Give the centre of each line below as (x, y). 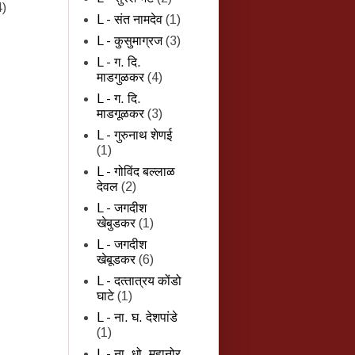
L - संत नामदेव (130, 19)
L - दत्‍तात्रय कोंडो (139, 281)
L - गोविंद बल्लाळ (136, 171)
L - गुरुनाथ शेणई (134, 135)
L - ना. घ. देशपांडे (137, 317)
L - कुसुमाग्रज (130, 40)
